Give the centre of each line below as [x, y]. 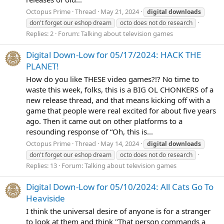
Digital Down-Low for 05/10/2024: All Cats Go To [120, 186]
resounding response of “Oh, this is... [89, 131]
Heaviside [45, 198]
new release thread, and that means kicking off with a [118, 100]
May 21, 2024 [120, 11]
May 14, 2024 [120, 143]
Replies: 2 [40, 33]
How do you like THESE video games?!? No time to [112, 79]
